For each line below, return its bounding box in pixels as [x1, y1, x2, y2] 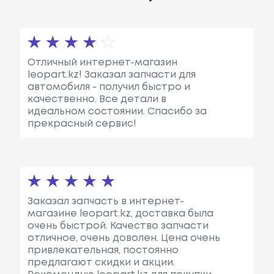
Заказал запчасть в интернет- [27, 196, 184, 206]
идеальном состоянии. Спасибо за [27, 106, 207, 116]
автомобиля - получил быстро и [27, 82, 190, 92]
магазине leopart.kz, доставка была [27, 209, 213, 218]
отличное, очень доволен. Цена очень [27, 233, 220, 243]
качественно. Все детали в [27, 94, 166, 104]
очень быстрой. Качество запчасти [27, 221, 209, 231]
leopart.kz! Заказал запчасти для [27, 70, 196, 80]
